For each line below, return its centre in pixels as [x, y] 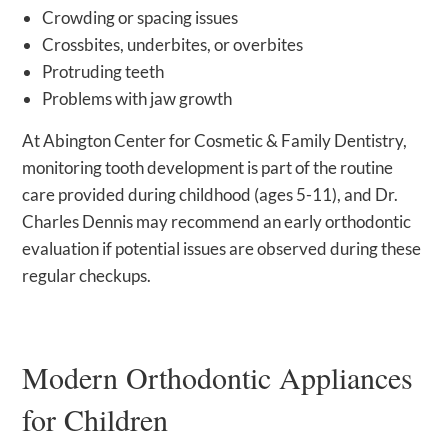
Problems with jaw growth [137, 99]
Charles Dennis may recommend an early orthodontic [217, 222]
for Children [95, 419]
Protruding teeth [103, 72]
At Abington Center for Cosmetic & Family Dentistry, [215, 141]
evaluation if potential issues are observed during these [222, 249]
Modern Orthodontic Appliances [218, 377]
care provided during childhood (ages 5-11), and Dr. [210, 195]
